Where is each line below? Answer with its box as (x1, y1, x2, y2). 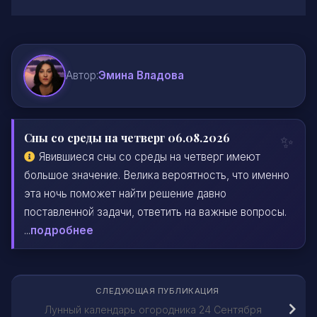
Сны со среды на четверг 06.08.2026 (24, 130, 230, 146)
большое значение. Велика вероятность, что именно (24, 168, 289, 183)
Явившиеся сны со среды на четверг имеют (39, 150, 260, 164)
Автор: (66, 69, 98, 83)
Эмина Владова (98, 69, 184, 83)
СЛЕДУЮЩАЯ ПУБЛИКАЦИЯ (95, 285, 222, 296)
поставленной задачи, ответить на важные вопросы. (24, 205, 287, 219)
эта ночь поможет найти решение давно (24, 187, 226, 201)
